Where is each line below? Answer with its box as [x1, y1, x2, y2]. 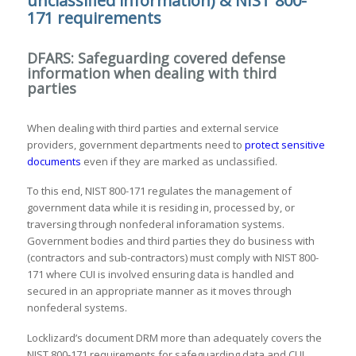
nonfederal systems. [26, 300, 127, 315]
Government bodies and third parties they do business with [26, 234, 315, 249]
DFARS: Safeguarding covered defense [26, 48, 285, 68]
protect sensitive [244, 137, 325, 152]
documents [26, 153, 81, 168]
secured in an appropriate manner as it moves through [26, 284, 292, 299]
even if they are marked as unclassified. [80, 153, 277, 168]
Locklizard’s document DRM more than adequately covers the [26, 331, 322, 346]
